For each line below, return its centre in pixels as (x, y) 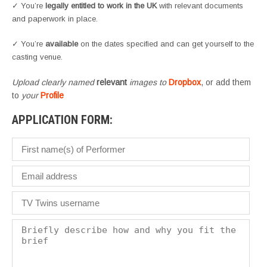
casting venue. (37, 57)
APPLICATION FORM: (62, 120)
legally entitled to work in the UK (101, 6)
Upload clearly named (54, 83)
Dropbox (185, 83)
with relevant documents (200, 6)
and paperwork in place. (55, 19)
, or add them (226, 83)
